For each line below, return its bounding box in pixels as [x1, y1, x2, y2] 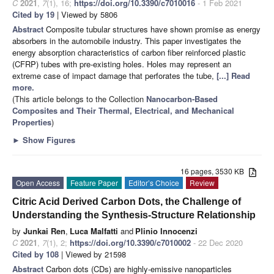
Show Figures [20, 134, 75, 146]
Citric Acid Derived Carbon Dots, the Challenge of [12, 196, 241, 207]
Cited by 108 [12, 248, 59, 261]
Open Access [16, 177, 60, 188]
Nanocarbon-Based [146, 93, 218, 105]
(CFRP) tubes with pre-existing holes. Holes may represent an [12, 58, 231, 70]
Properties [12, 116, 51, 128]
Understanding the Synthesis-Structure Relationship [12, 210, 256, 221]
